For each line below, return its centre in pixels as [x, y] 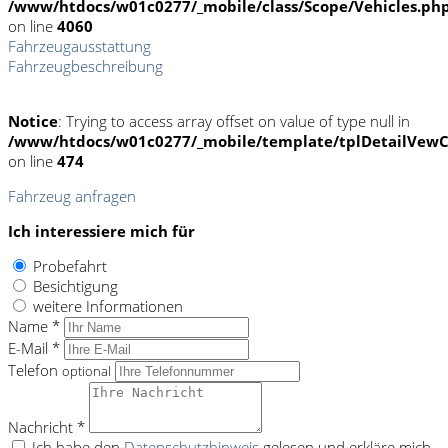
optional [86, 371]
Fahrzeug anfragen [72, 195]
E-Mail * [34, 347]
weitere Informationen [108, 305]
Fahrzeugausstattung [79, 45]
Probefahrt [70, 265]
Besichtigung [75, 285]
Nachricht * [46, 426]
